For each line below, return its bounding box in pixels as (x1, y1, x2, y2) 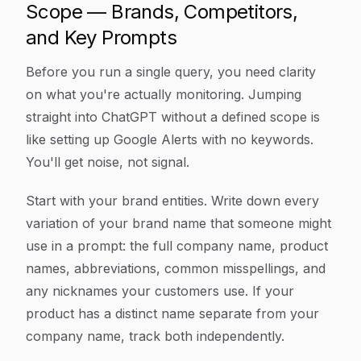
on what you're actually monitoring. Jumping (26, 86, 301, 102)
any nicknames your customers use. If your (26, 283, 294, 299)
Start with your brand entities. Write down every (26, 193, 319, 209)
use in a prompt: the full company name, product (26, 238, 328, 254)
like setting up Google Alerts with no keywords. (26, 131, 313, 147)
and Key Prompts (26, 26, 176, 49)
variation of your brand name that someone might (26, 215, 331, 231)
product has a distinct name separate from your (26, 305, 319, 322)
